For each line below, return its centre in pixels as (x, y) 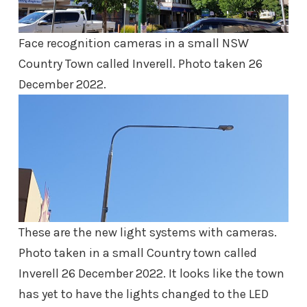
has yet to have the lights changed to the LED (144, 294)
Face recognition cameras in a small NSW (134, 43)
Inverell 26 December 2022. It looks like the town (151, 273)
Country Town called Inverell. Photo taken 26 (140, 63)
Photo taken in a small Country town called (138, 253)
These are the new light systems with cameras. (148, 232)
